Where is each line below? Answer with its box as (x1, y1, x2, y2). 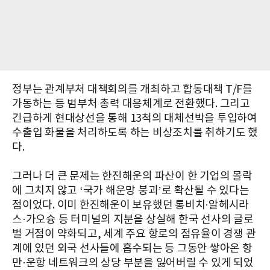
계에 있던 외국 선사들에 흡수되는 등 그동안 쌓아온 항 (12, 242, 253, 256)
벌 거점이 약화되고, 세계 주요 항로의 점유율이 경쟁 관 (12, 228, 256, 241)
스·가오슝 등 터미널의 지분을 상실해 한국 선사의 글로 (12, 213, 254, 227)
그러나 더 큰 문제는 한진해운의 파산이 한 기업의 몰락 (12, 170, 253, 183)
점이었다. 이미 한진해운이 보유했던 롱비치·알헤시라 (12, 199, 249, 212)
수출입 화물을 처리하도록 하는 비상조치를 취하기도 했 (12, 127, 258, 140)
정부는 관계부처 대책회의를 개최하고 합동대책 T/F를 (12, 83, 253, 96)
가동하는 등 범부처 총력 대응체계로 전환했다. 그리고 (12, 98, 250, 111)
